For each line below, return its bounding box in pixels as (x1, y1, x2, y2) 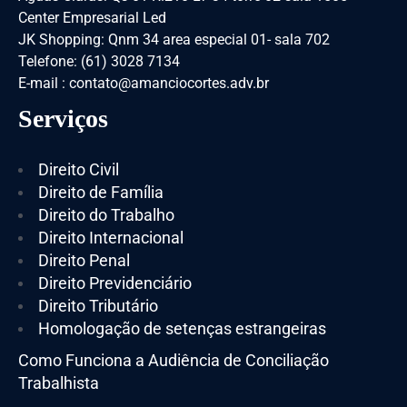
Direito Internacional (38, 227, 184, 247)
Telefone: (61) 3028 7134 (18, 52, 180, 70)
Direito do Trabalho (38, 204, 174, 224)
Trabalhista (18, 372, 99, 392)
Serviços (18, 104, 108, 133)
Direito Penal (38, 250, 130, 270)
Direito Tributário (38, 295, 158, 315)
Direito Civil (38, 159, 119, 179)
